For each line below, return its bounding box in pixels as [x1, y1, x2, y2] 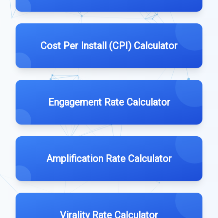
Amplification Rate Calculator [46, 153, 172, 164]
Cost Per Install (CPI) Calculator [40, 40, 178, 52]
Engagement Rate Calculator [48, 96, 170, 108]
